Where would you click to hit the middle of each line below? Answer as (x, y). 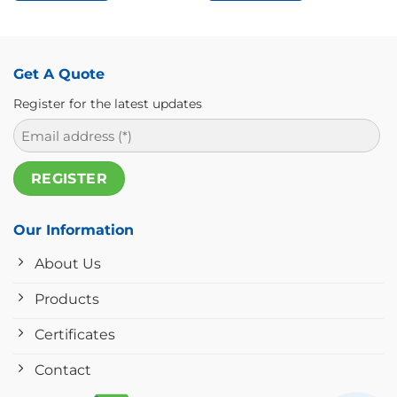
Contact (63, 370)
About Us (68, 263)
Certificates (75, 334)
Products (67, 299)
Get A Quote (59, 74)
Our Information (74, 230)
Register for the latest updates (108, 104)
